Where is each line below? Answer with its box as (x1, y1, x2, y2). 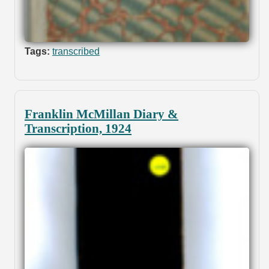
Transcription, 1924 (25, 121, 131, 135)
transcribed (52, 46, 100, 56)
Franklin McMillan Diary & (25, 106, 178, 121)
